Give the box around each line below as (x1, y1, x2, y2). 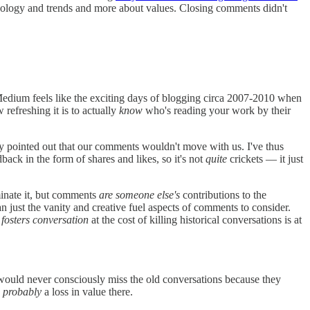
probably (3, 285, 42, 298)
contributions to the (180, 188, 266, 201)
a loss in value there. (42, 285, 133, 298)
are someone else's (99, 188, 180, 201)
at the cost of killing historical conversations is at (89, 213, 302, 226)
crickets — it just (227, 152, 303, 165)
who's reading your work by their (143, 104, 291, 116)
